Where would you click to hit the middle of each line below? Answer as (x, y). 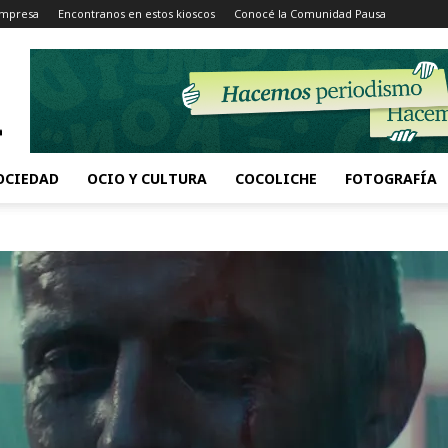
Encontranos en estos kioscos (136, 13)
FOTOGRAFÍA (391, 178)
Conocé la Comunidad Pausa (310, 13)
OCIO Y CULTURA (147, 178)
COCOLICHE (276, 178)
